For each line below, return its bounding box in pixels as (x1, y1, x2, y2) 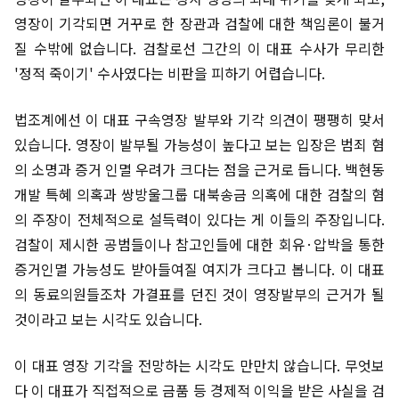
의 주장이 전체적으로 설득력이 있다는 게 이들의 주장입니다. (14, 208, 385, 230)
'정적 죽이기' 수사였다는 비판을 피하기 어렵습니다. (14, 62, 325, 84)
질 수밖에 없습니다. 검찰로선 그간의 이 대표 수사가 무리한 (14, 37, 385, 59)
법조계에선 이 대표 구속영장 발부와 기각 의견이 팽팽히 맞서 (14, 109, 385, 130)
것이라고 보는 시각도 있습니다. (14, 308, 202, 330)
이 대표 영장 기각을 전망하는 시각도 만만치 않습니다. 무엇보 (14, 354, 385, 376)
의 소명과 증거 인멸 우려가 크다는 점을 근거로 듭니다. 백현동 (14, 159, 385, 180)
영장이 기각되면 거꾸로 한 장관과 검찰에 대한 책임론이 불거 (14, 12, 385, 34)
